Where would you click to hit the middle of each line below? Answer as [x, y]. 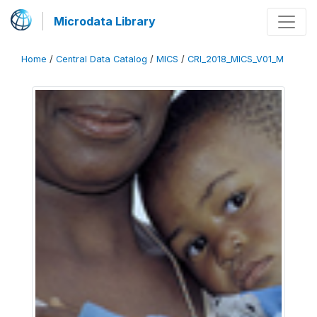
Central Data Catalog [102, 59]
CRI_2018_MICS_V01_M [236, 59]
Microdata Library [105, 21]
